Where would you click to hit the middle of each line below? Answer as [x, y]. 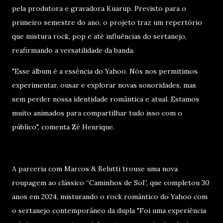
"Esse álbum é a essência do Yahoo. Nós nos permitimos [105, 71]
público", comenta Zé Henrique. [63, 127]
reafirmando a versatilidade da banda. [73, 50]
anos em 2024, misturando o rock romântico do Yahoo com [110, 197]
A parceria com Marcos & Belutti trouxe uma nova [95, 169]
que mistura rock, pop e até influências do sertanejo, [99, 36]
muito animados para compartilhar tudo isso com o [97, 113]
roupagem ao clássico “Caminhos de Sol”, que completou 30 [111, 183]
